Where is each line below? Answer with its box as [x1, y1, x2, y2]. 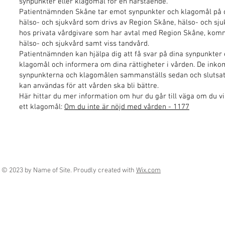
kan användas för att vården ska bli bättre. [19, 81, 159, 90]
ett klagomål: [19, 102, 64, 111]
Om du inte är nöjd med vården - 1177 [64, 102, 189, 111]
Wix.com [136, 166, 161, 175]
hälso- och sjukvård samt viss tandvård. [19, 39, 149, 48]
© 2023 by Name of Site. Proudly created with [2, 166, 136, 175]
